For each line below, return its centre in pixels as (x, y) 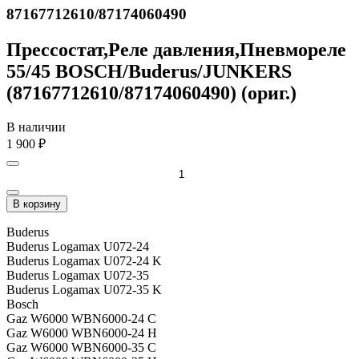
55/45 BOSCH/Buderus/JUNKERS (149, 71)
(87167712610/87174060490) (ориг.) (151, 93)
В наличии (36, 127)
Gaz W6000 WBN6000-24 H (82, 333)
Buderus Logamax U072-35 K (84, 289)
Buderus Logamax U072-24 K (84, 260)
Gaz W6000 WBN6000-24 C (81, 318)
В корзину (37, 204)
